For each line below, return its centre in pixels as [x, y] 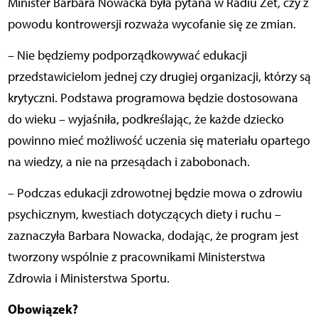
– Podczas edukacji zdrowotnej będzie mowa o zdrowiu [155, 193]
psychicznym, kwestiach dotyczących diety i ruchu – [144, 215]
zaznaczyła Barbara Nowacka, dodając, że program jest [153, 236]
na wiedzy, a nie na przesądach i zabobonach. [128, 162]
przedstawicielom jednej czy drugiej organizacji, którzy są [159, 77]
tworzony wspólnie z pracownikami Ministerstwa [136, 257]
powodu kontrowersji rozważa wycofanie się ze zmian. [152, 24]
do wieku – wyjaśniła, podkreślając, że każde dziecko [146, 120]
